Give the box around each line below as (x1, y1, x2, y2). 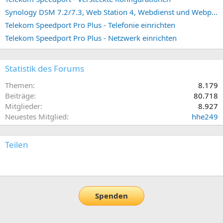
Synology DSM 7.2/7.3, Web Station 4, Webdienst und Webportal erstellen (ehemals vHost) (212, 6, 218, 17)
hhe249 (192, 111, 218, 121)
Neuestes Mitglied (5, 111, 67, 121)
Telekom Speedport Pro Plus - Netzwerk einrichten (5, 32, 177, 43)
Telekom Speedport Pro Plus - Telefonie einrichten (5, 19, 175, 30)
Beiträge (5, 90, 34, 101)
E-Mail (18, 158, 40, 169)
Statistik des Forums (5, 62, 84, 74)
